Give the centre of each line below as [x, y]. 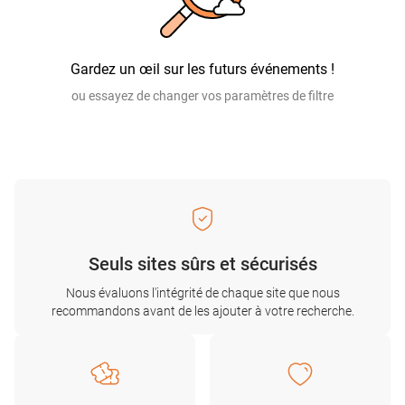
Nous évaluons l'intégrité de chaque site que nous [202, 293]
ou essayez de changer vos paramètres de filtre [202, 96]
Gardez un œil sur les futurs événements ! [202, 69]
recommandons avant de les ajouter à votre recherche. [202, 311]
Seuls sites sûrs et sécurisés [202, 264]
